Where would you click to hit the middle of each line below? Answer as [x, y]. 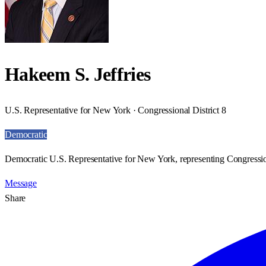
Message [21, 183]
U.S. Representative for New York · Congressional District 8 [115, 110]
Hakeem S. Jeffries [78, 75]
